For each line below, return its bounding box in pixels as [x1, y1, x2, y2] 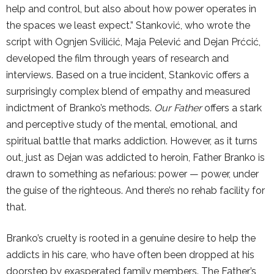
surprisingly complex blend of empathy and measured [6, 86, 250, 98]
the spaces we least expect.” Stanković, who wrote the [6, 20, 250, 32]
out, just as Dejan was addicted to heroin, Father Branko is [6, 152, 265, 164]
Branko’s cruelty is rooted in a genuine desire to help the [6, 232, 256, 245]
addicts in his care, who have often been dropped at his [6, 249, 254, 261]
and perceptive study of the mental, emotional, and [6, 119, 237, 131]
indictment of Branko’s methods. [6, 102, 154, 114]
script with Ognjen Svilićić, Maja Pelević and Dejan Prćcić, [6, 36, 261, 48]
